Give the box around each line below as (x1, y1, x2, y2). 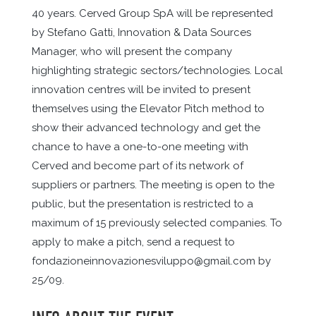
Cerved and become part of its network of (31, 159, 243, 172)
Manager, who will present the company (31, 45, 232, 58)
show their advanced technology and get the (31, 121, 260, 134)
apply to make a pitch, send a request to (31, 236, 235, 248)
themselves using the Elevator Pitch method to (31, 102, 265, 115)
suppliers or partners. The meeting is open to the (31, 178, 274, 191)
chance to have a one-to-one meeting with (31, 140, 248, 153)
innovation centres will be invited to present (31, 83, 250, 96)
